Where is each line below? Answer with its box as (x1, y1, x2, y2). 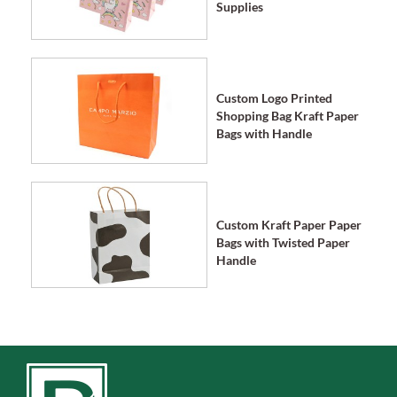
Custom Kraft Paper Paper (216, 217, 362, 232)
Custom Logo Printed (216, 90, 332, 105)
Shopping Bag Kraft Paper (216, 108, 359, 123)
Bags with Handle (216, 126, 312, 141)
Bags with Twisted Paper (216, 235, 350, 250)
